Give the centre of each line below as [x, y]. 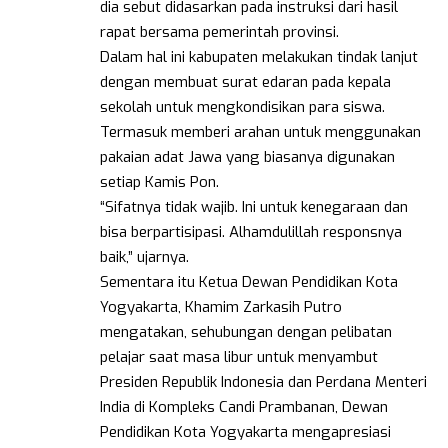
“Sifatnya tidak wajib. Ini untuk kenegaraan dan [254, 207]
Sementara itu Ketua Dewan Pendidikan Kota [249, 282]
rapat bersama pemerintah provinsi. [219, 32]
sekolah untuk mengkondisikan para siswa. [242, 107]
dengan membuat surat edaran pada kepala [245, 82]
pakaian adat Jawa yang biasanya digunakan [247, 157]
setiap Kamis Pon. [161, 182]
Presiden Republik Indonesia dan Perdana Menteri [263, 382]
